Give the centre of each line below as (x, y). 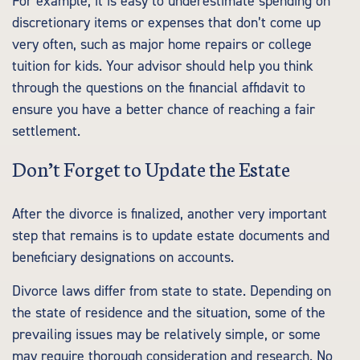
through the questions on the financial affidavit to (159, 88)
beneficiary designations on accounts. (123, 258)
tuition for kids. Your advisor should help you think (163, 66)
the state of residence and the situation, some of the (169, 313)
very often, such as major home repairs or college (162, 45)
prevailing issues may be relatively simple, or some (166, 335)
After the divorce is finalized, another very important (170, 214)
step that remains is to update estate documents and (171, 236)
